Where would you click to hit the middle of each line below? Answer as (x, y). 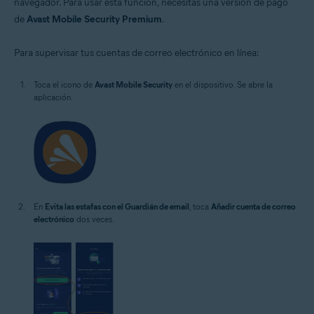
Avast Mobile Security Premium (94, 19)
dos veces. (94, 219)
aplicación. (53, 97)
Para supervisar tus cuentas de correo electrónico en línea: (137, 53)
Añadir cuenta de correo (253, 206)
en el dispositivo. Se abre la (223, 84)
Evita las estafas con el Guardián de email (117, 206)
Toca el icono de (64, 84)
